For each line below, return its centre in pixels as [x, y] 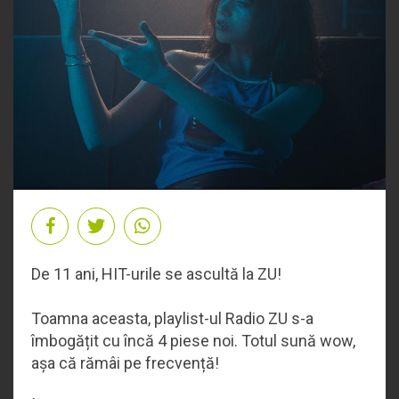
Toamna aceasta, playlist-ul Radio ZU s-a [172, 318]
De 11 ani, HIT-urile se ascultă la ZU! [156, 273]
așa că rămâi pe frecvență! [125, 362]
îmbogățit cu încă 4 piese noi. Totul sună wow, [193, 340]
